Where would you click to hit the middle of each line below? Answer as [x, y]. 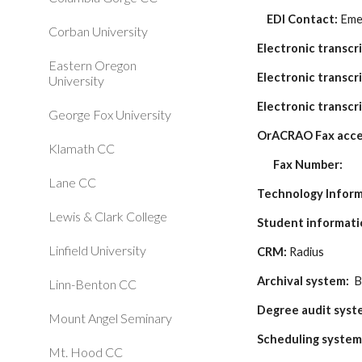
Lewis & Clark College [108, 216]
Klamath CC [82, 148]
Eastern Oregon [93, 65]
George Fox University [110, 114]
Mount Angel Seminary [110, 318]
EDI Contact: [304, 19]
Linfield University [97, 250]
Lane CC [72, 182]
